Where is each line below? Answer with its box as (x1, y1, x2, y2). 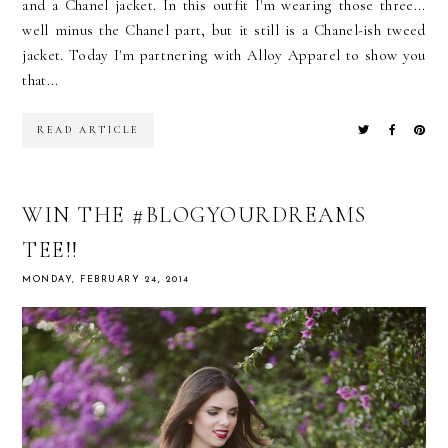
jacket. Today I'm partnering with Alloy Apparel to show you (22, 46, 426, 65)
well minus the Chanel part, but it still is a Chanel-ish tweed (22, 21, 426, 40)
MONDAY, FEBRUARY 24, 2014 (22, 275, 190, 285)
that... (22, 71, 59, 90)
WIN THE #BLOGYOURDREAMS (22, 202, 367, 229)
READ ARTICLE (37, 124, 140, 137)
